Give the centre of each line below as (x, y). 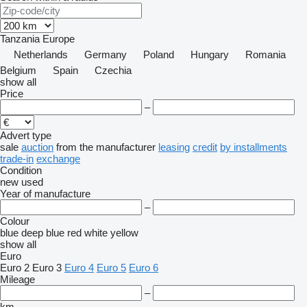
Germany (106, 54)
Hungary (210, 54)
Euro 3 (47, 268)
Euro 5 (111, 268)
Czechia (113, 70)
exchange (58, 159)
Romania (266, 54)
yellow (124, 233)
